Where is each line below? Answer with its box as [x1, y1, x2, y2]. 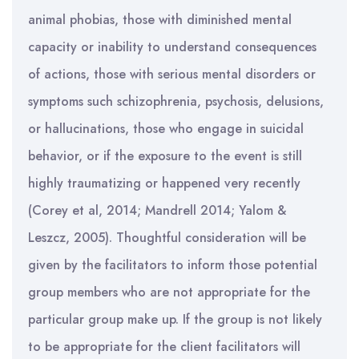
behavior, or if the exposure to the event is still [28, 147, 302, 165]
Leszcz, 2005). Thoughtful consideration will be [28, 228, 306, 247]
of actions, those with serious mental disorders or [28, 65, 316, 83]
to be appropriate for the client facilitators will [28, 337, 301, 356]
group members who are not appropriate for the [28, 283, 310, 301]
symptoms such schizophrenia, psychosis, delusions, [28, 92, 324, 111]
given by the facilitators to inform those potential [28, 256, 317, 274]
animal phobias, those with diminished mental [28, 10, 292, 29]
